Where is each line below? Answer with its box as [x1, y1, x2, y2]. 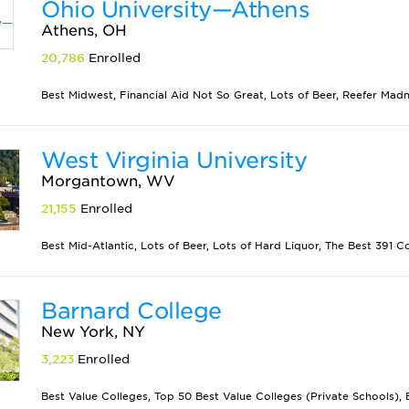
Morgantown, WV [41, 173, 176, 190]
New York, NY [41, 323, 146, 341]
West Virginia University [41, 147, 308, 173]
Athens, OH [41, 22, 128, 39]
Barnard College [41, 298, 222, 324]
